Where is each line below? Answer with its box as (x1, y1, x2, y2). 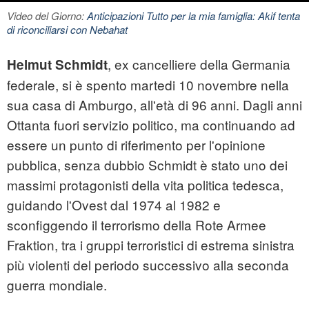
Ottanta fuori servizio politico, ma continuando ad (7, 115, 295, 134)
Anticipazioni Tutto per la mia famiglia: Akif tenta (87, 8, 300, 23)
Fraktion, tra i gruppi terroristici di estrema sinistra (7, 235, 295, 255)
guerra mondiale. (7, 275, 107, 295)
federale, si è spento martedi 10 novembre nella (7, 75, 289, 94)
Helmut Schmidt (7, 55, 108, 74)
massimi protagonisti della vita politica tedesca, (7, 175, 283, 195)
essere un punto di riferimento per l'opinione (7, 135, 266, 154)
